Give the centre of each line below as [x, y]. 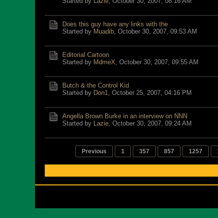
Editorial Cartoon [86, 55]
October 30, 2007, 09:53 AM [157, 31]
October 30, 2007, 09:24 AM [152, 123]
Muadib [104, 31]
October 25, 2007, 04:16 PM [152, 93]
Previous [94, 151]
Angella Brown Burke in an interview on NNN [125, 116]
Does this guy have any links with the [115, 24]
